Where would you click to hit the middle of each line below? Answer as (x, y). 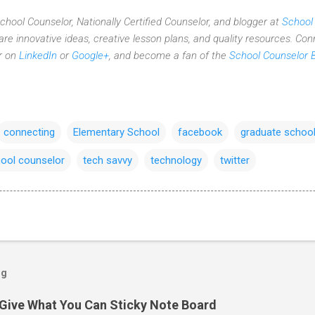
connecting (29, 132)
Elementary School (116, 132)
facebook (200, 132)
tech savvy (108, 160)
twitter (235, 160)
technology (176, 160)
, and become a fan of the (169, 55)
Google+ (90, 55)
